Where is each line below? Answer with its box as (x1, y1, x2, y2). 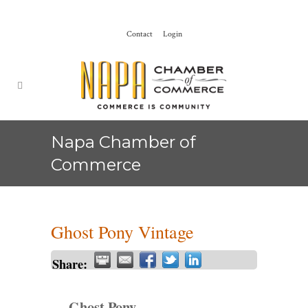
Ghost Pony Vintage (51, 220, 194, 243)
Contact (126, 29, 153, 39)
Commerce (51, 155, 141, 175)
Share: (52, 254, 87, 273)
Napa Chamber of (51, 132, 196, 152)
